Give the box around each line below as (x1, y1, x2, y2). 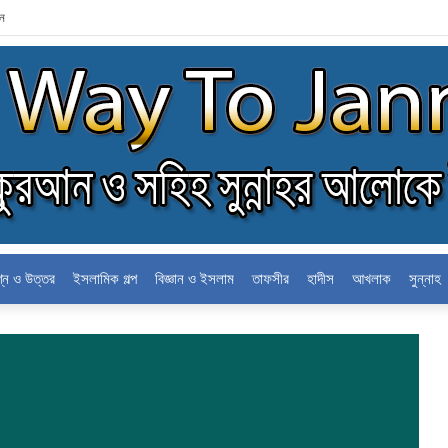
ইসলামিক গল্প (72, 270, 137, 287)
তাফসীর (251, 270, 289, 287)
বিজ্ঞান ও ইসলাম (154, 270, 234, 287)
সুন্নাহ (408, 270, 441, 287)
